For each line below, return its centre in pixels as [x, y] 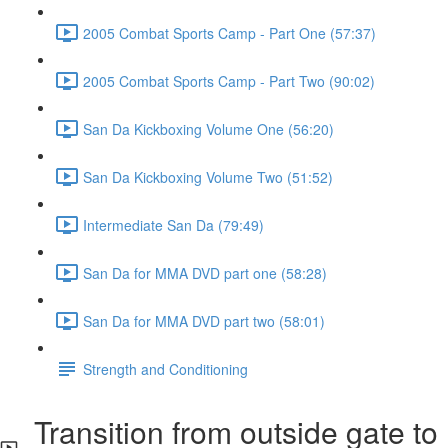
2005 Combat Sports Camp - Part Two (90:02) [229, 80]
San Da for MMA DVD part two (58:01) [204, 320]
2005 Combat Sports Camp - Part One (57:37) [229, 32]
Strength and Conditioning [165, 368]
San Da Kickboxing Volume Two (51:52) [208, 176]
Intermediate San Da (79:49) [173, 224]
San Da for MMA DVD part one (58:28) [205, 272]
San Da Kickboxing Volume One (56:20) [208, 128]
